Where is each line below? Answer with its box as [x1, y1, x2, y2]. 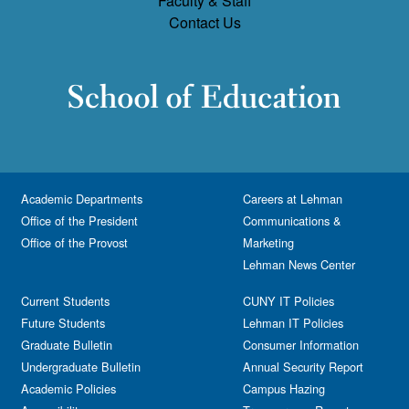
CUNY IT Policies [243, 292, 334, 310]
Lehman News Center [243, 256, 355, 274]
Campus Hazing [243, 380, 325, 398]
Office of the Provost [21, 234, 128, 252]
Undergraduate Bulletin [21, 358, 141, 376]
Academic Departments [21, 190, 142, 208]
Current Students [21, 292, 110, 310]
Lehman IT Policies [243, 314, 343, 332]
